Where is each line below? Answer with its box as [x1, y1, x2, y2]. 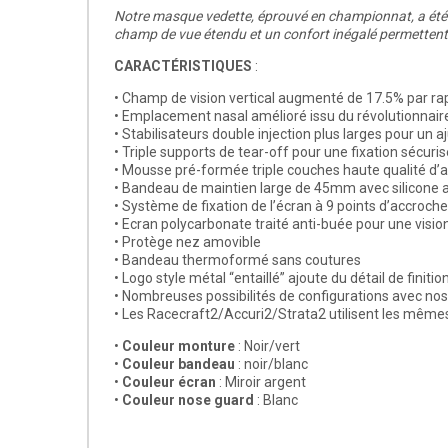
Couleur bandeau [122, 356, 235, 372]
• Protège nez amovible [114, 234, 261, 250]
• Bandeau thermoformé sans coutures [114, 252, 361, 268]
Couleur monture [122, 338, 235, 354]
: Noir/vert [235, 338, 300, 354]
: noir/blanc [235, 356, 308, 372]
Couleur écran [122, 374, 216, 390]
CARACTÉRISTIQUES [114, 58, 252, 74]
